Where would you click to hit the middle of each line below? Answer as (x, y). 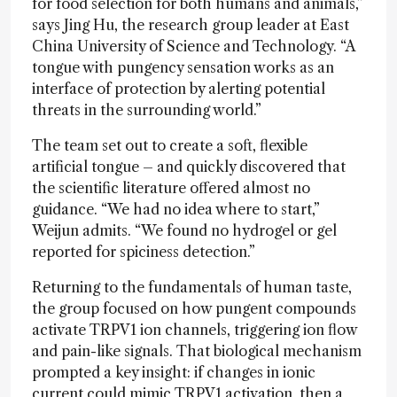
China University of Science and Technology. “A (194, 46)
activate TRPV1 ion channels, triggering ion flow (195, 329)
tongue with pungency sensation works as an (183, 67)
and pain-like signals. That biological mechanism (197, 350)
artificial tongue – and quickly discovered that (189, 166)
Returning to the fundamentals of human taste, (192, 287)
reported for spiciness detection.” (144, 251)
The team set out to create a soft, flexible (170, 145)
